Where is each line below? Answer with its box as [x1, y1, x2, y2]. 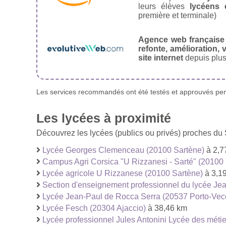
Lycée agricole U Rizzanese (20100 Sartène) [42, 168, 203, 178]
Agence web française [138, 35, 225, 44]
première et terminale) [138, 11, 216, 20]
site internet [138, 53, 183, 62]
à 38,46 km [146, 203, 187, 212]
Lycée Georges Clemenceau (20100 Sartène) [42, 145, 204, 154]
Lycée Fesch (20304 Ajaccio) [42, 203, 146, 212]
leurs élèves [138, 2, 190, 11]
